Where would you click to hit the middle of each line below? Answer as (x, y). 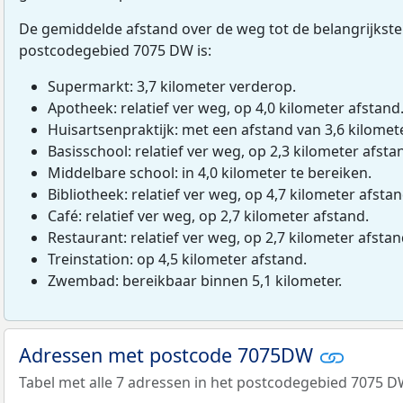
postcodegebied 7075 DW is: (115, 50)
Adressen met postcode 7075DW (169, 354)
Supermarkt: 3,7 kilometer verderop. (172, 86)
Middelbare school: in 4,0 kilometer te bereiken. (210, 172)
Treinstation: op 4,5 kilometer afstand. (177, 259)
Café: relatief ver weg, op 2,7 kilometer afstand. (208, 215)
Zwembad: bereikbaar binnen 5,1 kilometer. (195, 280)
